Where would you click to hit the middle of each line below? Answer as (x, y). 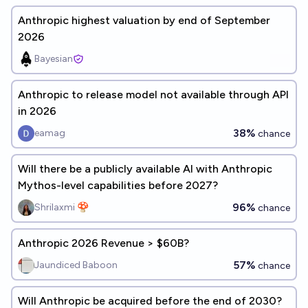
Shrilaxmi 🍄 (62, 207)
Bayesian (54, 59)
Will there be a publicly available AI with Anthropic (145, 169)
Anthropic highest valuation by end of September (144, 20)
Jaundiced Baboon (76, 265)
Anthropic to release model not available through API (153, 95)
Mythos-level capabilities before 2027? (118, 185)
